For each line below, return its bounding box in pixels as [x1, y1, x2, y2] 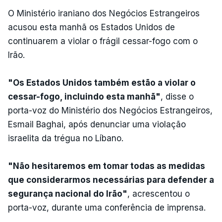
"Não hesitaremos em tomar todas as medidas [8, 161, 205, 171]
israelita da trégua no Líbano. [8, 133, 123, 143]
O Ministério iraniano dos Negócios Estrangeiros [8, 8, 200, 18]
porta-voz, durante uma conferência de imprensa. [8, 202, 206, 213]
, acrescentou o [127, 188, 190, 199]
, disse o [161, 91, 194, 102]
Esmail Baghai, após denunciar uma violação [8, 119, 186, 129]
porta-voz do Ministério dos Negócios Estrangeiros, [8, 105, 213, 115]
